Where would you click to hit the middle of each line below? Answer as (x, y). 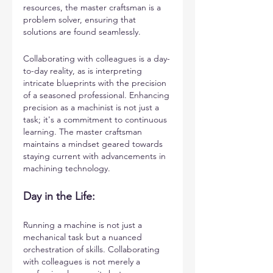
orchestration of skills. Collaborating (93, 249)
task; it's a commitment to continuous (96, 119)
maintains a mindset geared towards (94, 144)
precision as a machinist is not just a (92, 107)
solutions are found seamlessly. (82, 32)
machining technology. (67, 168)
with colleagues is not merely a (83, 261)
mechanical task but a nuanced (84, 237)
